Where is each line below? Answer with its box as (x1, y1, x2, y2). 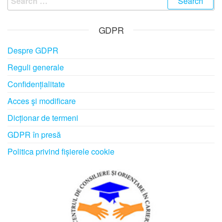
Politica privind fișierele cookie (7, 146, 114, 157)
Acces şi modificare (7, 95, 76, 107)
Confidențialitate (7, 78, 65, 90)
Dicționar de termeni (7, 112, 78, 123)
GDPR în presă (7, 129, 61, 140)
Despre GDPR (7, 45, 58, 56)
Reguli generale (7, 61, 64, 73)
